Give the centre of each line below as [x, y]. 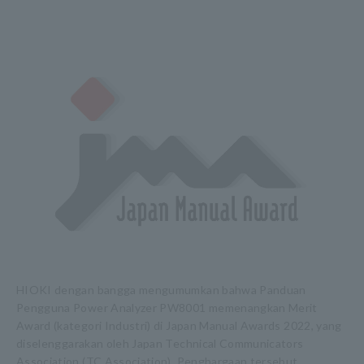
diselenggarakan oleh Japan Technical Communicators [160, 343]
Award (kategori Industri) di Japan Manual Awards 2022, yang [179, 325]
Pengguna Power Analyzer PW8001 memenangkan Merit [167, 308]
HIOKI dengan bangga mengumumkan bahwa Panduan [161, 290]
